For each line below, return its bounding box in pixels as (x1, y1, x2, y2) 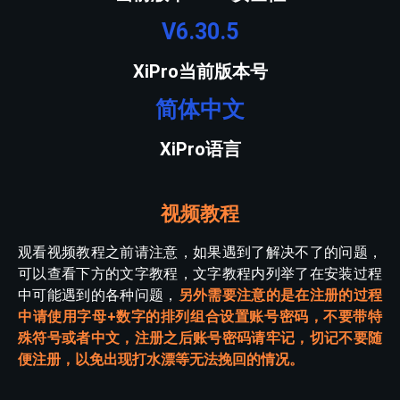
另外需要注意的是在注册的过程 (178, 286, 383, 304)
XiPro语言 (159, 137, 241, 160)
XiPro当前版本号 (132, 60, 268, 82)
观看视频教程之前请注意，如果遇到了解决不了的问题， (18, 243, 382, 261)
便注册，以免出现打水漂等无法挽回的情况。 (18, 350, 304, 368)
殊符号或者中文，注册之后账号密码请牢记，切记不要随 (18, 329, 382, 346)
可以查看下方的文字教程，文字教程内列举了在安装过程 (18, 264, 382, 282)
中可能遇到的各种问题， (18, 286, 179, 304)
